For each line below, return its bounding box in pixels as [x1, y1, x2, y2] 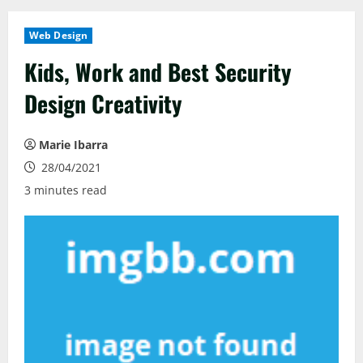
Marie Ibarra [39, 137, 108, 153]
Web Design [29, 28, 88, 43]
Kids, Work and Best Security [24, 55, 292, 89]
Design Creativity [24, 87, 182, 121]
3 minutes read [24, 182, 107, 199]
